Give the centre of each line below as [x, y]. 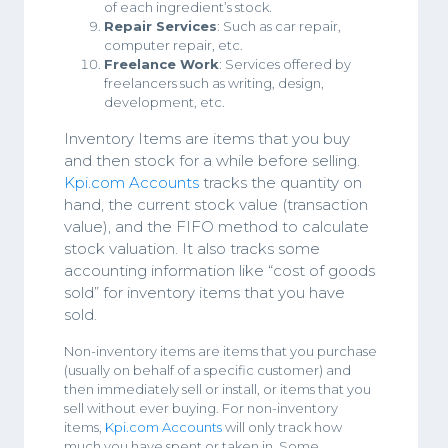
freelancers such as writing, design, [214, 83]
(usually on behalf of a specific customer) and [207, 370]
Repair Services [160, 26]
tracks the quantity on [280, 182]
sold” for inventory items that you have [204, 292]
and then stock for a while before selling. [212, 160]
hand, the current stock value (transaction [216, 204]
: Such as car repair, [279, 26]
